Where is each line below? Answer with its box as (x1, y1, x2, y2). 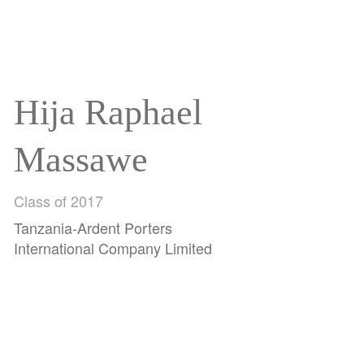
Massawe (14, 139, 149, 180)
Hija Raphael (14, 92, 203, 132)
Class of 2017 (14, 189, 104, 211)
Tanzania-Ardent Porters (14, 216, 173, 238)
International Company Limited (14, 236, 213, 258)
